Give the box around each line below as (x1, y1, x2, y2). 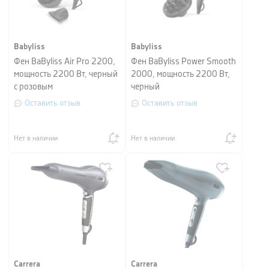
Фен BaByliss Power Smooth (131, 58, 236, 66)
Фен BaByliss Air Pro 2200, (14, 58, 115, 66)
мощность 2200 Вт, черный (14, 70, 118, 79)
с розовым (14, 83, 53, 91)
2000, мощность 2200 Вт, (131, 70, 230, 79)
